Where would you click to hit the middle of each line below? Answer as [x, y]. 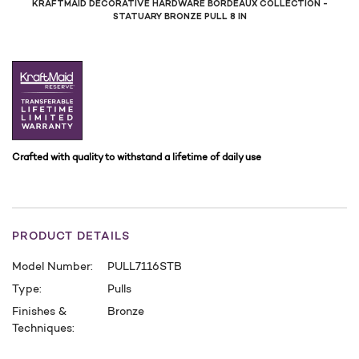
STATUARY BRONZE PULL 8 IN [179, 16]
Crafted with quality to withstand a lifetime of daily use [137, 157]
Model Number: [52, 266]
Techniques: [43, 328]
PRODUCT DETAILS [71, 236]
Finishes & [39, 311]
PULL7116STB [144, 266]
